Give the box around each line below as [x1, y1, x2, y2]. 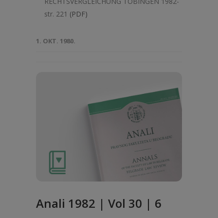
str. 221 [44, 9, 68, 18]
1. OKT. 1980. [36, 36, 75, 45]
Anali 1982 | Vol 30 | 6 [36, 195, 162, 211]
